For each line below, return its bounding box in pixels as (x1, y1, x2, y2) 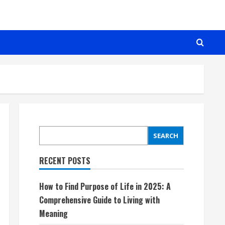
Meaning (39, 207, 68, 219)
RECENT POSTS (39, 155, 90, 167)
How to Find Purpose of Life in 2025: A (39, 180, 171, 192)
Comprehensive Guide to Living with (39, 194, 160, 206)
